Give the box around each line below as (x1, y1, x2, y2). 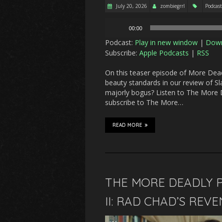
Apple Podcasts (139, 48, 189, 58)
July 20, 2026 (114, 2, 147, 10)
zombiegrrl (160, 2, 185, 10)
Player (105, 27, 124, 37)
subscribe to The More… (105, 98, 183, 108)
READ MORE (112, 122, 142, 129)
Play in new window (135, 38, 198, 48)
